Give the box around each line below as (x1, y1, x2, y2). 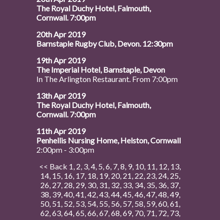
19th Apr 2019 (36, 55, 85, 65)
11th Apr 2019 (36, 126, 85, 136)
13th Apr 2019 (36, 91, 85, 100)
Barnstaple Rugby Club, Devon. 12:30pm (36, 39, 173, 48)
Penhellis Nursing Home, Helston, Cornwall (36, 136, 181, 145)
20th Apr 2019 (36, 29, 85, 39)
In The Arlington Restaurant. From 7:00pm (36, 74, 178, 83)
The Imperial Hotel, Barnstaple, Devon (36, 65, 165, 74)
